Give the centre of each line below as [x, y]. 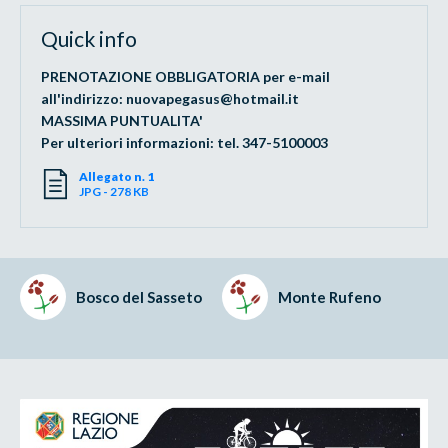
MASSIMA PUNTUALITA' [122, 120]
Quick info [89, 38]
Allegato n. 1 [117, 176]
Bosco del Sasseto [139, 296]
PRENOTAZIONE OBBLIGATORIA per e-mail [186, 76]
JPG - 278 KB [114, 191]
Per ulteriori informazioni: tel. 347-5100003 [185, 142]
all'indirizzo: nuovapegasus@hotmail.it [170, 98]
